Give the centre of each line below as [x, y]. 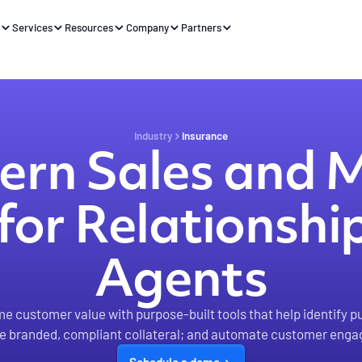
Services [33, 28]
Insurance [204, 136]
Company [147, 28]
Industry [154, 136]
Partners [201, 28]
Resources [89, 28]
